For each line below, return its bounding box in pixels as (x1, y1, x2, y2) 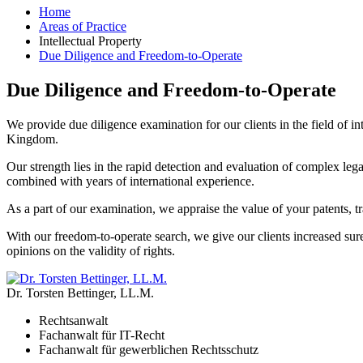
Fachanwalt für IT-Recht (39, 327, 164, 342)
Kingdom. (6, 131, 58, 146)
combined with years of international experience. (6, 173, 254, 188)
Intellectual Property (39, 34, 142, 48)
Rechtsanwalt (39, 313, 108, 327)
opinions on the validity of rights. (6, 243, 175, 258)
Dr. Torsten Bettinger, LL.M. (6, 285, 154, 300)
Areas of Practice (39, 19, 126, 33)
